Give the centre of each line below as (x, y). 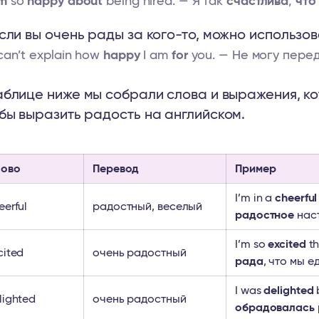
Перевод (116, 169)
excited (287, 244)
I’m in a (255, 198)
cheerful (296, 198)
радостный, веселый (148, 206)
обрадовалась (275, 308)
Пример (256, 169)
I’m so (252, 244)
